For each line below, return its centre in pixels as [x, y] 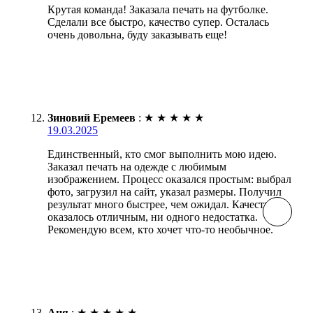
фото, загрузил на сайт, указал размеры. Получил [165, 191]
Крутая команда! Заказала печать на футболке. [158, 9]
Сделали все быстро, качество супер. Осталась [158, 22]
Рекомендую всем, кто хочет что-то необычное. [160, 229]
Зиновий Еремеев [92, 117]
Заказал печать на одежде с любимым [137, 166]
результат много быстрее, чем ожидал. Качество [161, 204]
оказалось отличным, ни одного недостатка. [153, 217]
